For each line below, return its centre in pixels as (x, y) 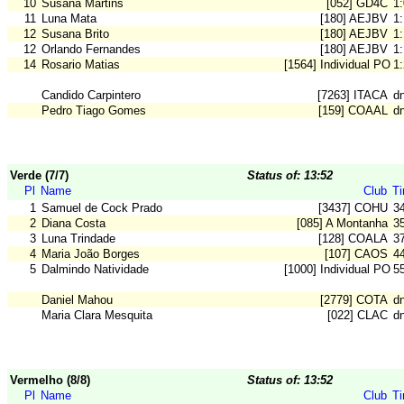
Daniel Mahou (77, 300)
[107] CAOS (356, 254)
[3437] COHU (353, 208)
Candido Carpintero (91, 96)
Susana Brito (75, 34)
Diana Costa (73, 224)
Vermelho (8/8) (50, 381)
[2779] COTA (354, 300)
